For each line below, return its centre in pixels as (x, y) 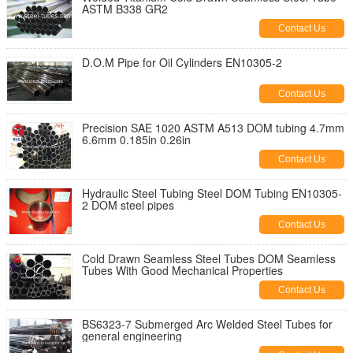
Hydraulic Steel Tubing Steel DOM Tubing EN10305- (212, 193)
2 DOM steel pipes (128, 205)
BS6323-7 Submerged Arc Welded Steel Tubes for (207, 324)
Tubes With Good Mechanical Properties (182, 270)
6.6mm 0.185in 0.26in (136, 139)
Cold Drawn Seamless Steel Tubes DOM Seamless (209, 258)
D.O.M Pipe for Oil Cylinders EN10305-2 (182, 62)
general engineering (132, 336)
